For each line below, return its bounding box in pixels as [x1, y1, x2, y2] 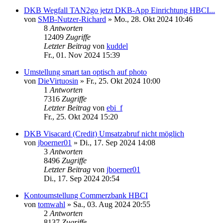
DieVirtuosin [38, 76, 78, 85]
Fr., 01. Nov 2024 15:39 [44, 50, 120, 59]
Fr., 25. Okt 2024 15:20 [44, 112, 118, 121]
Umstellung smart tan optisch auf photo [24, 67, 147, 76]
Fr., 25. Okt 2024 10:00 [86, 76, 160, 85]
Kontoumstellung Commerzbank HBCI [24, 191, 148, 200]
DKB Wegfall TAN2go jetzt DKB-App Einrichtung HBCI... [24, 5, 215, 14]
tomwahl [38, 200, 65, 209]
